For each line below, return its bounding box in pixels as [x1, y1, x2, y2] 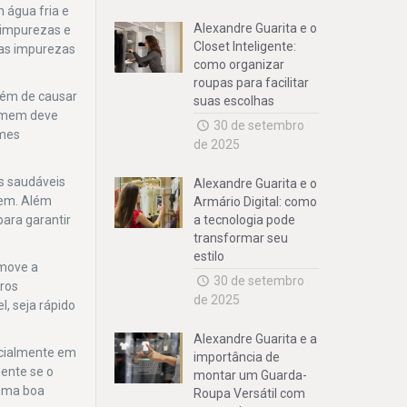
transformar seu [194, 231, 289, 245]
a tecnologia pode [194, 213, 296, 227]
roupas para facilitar [194, 75, 310, 90]
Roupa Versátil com [194, 386, 306, 401]
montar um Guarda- [194, 368, 308, 382]
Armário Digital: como [194, 194, 318, 209]
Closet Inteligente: [194, 39, 297, 54]
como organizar [194, 57, 285, 72]
